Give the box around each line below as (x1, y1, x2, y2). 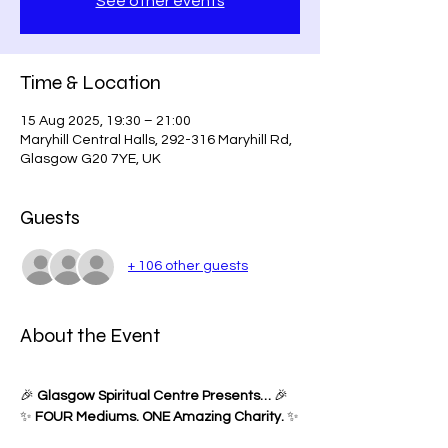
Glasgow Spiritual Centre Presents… (37, 388, 271, 403)
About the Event (20, 322, 160, 348)
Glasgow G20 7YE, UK (20, 151, 161, 166)
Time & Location (20, 69, 161, 95)
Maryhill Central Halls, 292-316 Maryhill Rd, (20, 132, 292, 147)
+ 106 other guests (128, 259, 248, 274)
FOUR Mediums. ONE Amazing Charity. (35, 409, 284, 424)
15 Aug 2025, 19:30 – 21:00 (20, 113, 191, 128)
